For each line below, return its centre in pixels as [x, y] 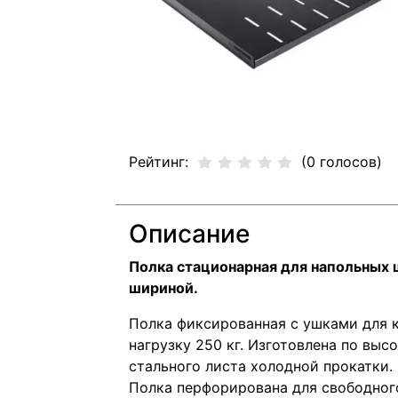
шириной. [163, 288]
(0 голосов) [342, 162]
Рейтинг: [159, 162]
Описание [189, 234]
